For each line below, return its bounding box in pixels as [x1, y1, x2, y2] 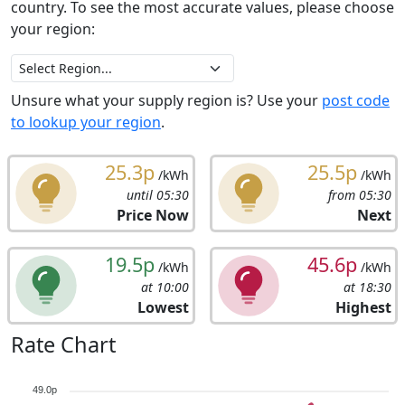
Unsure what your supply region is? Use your [11, 89, 322, 110]
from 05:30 [328, 185, 391, 203]
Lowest [137, 297, 189, 317]
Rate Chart [11, 329, 116, 359]
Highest [335, 297, 391, 317]
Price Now [117, 204, 189, 225]
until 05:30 [127, 185, 189, 203]
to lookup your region [11, 111, 161, 132]
